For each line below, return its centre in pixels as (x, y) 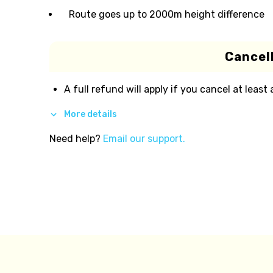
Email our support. (144, 138)
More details (90, 114)
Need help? (75, 138)
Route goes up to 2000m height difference (166, 14)
